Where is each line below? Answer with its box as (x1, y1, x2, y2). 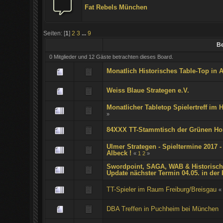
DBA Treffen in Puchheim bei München (106, 205, 219, 213)
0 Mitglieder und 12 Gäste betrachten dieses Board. (49, 53, 173, 60)
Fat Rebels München (85, 3, 148, 11)
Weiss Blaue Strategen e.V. (106, 86, 189, 94)
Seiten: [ (43, 29, 66, 36)
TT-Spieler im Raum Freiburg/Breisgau (106, 185, 217, 193)
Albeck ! (106, 149, 131, 157)
